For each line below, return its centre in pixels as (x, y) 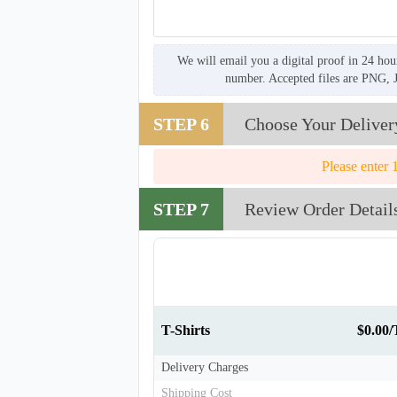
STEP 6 (181, 125)
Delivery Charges (204, 368)
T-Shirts (185, 331)
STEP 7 (181, 210)
